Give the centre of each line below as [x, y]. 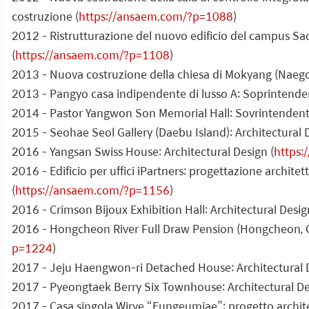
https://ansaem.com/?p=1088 [156, 16]
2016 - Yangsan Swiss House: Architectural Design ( [143, 151]
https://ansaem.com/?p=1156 [92, 190]
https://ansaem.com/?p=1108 [92, 54]
